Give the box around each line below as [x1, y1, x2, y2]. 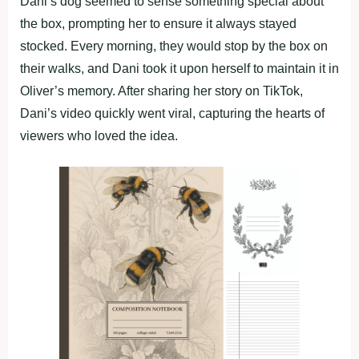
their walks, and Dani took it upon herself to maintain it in [20, 62, 339, 76]
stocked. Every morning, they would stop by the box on [20, 39, 328, 54]
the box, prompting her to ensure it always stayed [20, 17, 296, 31]
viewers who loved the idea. [20, 129, 178, 143]
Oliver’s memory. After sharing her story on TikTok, [20, 84, 303, 99]
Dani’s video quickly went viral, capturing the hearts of [20, 107, 325, 121]
